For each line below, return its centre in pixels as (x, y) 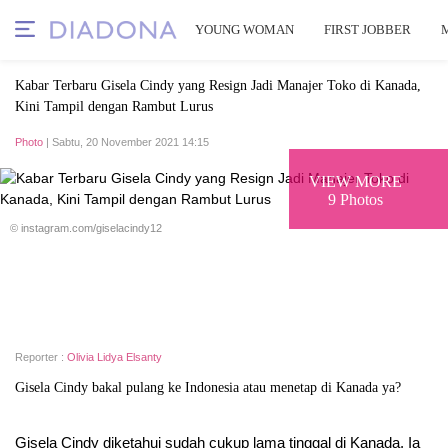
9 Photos (355, 199)
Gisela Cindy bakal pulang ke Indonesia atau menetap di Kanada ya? (208, 387)
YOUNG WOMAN (244, 29)
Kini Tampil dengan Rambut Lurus (114, 106)
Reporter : (41, 357)
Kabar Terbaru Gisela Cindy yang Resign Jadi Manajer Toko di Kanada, (218, 85)
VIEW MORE (355, 181)
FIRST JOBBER (367, 29)
